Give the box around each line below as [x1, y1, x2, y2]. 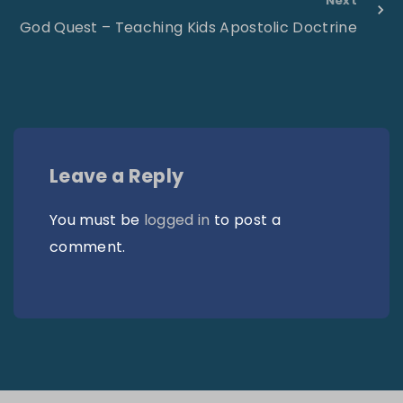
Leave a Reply [49, 162, 184, 189]
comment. [49, 236, 126, 257]
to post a [210, 209, 281, 230]
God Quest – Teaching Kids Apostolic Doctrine [19, 16, 357, 38]
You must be [49, 209, 144, 230]
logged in [143, 209, 210, 230]
